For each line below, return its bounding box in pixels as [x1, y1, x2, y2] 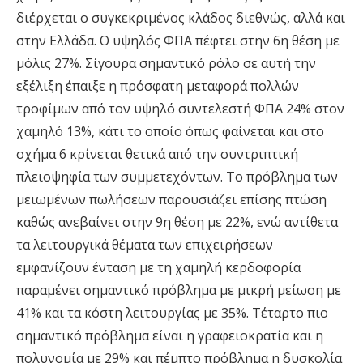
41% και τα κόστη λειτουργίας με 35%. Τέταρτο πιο [16, 304, 328, 322]
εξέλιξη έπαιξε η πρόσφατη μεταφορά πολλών [16, 77, 299, 96]
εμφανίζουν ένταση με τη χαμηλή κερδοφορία [16, 258, 301, 277]
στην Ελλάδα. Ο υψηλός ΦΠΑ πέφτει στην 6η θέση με [16, 32, 340, 50]
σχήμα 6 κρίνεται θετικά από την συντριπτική [16, 145, 298, 164]
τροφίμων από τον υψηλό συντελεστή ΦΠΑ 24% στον [16, 100, 344, 118]
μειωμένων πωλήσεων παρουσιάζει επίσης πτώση [16, 190, 327, 209]
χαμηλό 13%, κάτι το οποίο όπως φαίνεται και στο [16, 122, 324, 141]
